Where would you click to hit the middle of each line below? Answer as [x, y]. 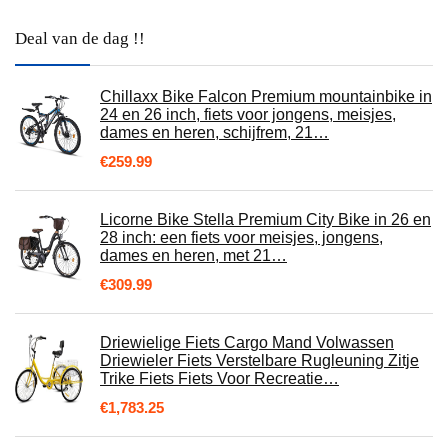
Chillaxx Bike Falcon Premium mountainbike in [266, 97]
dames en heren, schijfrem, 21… [214, 133]
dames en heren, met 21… [193, 256]
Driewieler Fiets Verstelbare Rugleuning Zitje [259, 361]
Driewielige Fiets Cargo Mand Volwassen [247, 343]
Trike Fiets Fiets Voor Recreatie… [219, 379]
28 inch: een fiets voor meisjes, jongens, [241, 238]
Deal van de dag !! [80, 39]
